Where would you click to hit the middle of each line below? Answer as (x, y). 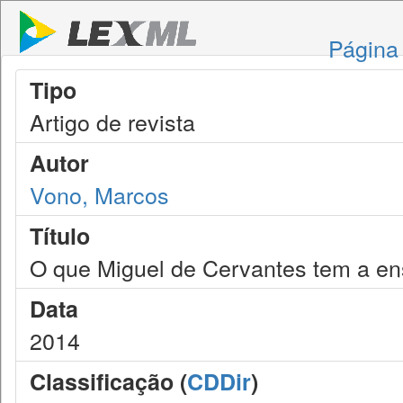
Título (60, 236)
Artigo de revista (112, 121)
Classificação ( (108, 381)
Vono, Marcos (99, 194)
